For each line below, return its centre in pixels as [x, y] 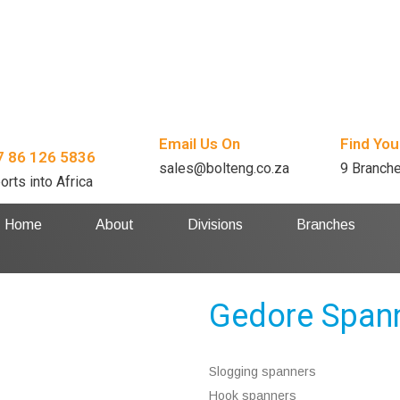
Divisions [216, 224]
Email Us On [199, 143]
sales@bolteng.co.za [224, 168]
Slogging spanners [262, 371]
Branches [326, 224]
